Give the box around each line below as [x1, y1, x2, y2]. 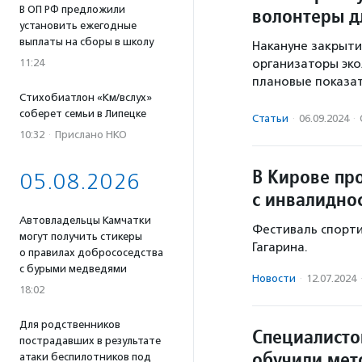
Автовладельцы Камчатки [19, 214, 151, 226]
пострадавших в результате [19, 335, 161, 347]
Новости [252, 271, 296, 284]
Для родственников [19, 318, 120, 330]
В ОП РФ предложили [19, 3, 125, 15]
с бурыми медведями [19, 263, 127, 275]
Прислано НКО [55, 128, 127, 141]
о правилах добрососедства [19, 246, 163, 259]
